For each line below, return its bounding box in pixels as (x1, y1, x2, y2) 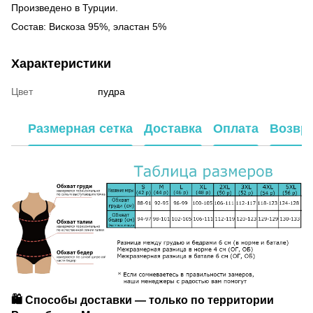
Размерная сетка (28, 122, 133, 136)
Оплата (213, 122, 259, 136)
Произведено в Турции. (11, 1, 118, 13)
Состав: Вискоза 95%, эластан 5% (11, 20, 166, 32)
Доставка (144, 122, 202, 136)
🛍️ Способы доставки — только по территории (11, 293, 274, 306)
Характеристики (11, 56, 111, 71)
